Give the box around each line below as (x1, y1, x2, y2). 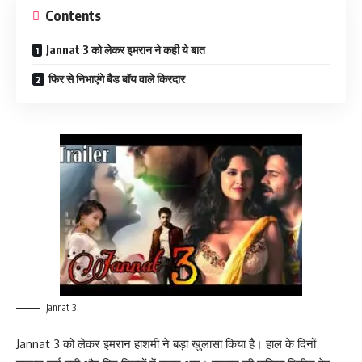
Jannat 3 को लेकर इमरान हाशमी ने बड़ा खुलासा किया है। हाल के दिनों (16, 336, 316, 352)
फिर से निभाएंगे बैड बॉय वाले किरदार (48, 72, 187, 86)
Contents (45, 6, 101, 25)
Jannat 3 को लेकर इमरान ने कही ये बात (46, 43, 205, 57)
